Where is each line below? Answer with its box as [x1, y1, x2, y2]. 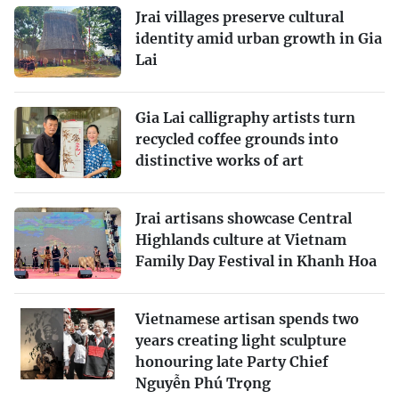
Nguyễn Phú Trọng [135, 374, 271, 393]
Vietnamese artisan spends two [135, 310, 359, 329]
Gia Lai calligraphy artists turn [135, 109, 355, 127]
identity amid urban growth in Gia [135, 29, 382, 48]
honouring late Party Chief [135, 353, 329, 371]
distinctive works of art [135, 151, 304, 170]
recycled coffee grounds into [135, 130, 338, 149]
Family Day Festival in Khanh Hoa [135, 252, 377, 271]
